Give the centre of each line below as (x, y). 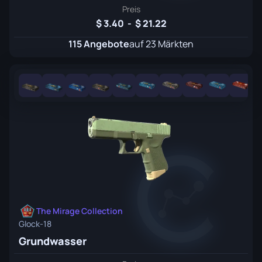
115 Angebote (99, 44)
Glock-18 (35, 224)
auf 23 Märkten (161, 44)
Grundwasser (53, 241)
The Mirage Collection (80, 211)
